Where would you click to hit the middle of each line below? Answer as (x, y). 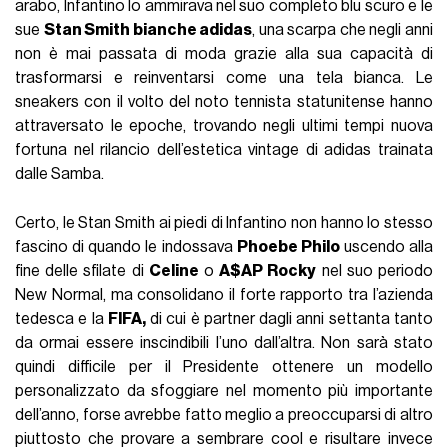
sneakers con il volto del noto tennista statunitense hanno (224, 102)
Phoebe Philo (288, 247)
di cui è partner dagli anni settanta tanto (289, 319)
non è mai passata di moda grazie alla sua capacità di (224, 54)
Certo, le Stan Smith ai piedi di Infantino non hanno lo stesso (224, 223)
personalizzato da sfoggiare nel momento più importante (224, 391)
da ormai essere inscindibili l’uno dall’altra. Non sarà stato (224, 343)
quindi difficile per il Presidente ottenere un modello (224, 367)
